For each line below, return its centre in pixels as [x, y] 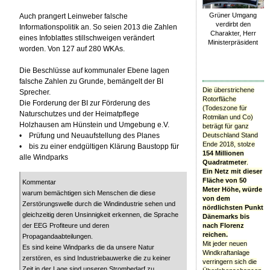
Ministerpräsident [233, 42]
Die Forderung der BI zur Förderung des [85, 103]
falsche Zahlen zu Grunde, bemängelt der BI [92, 81]
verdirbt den [233, 24]
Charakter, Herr [233, 33]
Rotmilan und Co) [228, 117]
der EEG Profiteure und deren [66, 225]
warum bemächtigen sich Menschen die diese [89, 193]
